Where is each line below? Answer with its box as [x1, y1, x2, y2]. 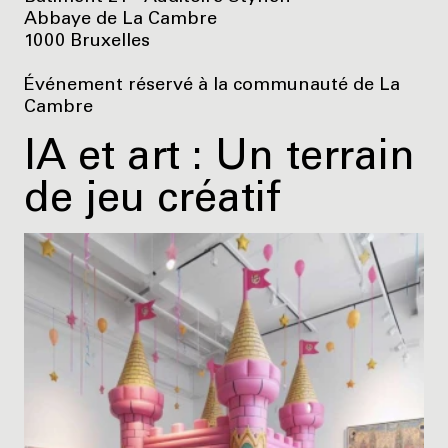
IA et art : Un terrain [24, 138, 415, 181]
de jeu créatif [24, 180, 280, 223]
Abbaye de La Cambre [24, 10, 217, 29]
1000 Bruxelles [24, 32, 150, 51]
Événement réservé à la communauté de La [24, 76, 400, 95]
